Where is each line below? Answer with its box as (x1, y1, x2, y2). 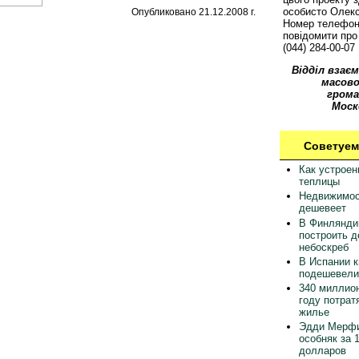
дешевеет (298, 202, 346, 215)
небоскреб (298, 240, 349, 253)
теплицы (298, 175, 340, 188)
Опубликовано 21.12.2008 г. (131, 6, 256, 18)
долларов (298, 345, 346, 357)
